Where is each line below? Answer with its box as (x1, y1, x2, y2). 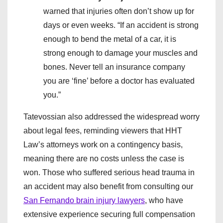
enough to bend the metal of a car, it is (43, 35, 176, 43)
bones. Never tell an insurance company (43, 63, 185, 71)
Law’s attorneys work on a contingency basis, (23, 140, 183, 149)
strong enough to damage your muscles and (43, 49, 198, 57)
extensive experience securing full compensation (23, 210, 195, 219)
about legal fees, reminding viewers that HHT (23, 126, 182, 135)
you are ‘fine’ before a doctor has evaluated (43, 77, 195, 85)
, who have (145, 196, 183, 205)
